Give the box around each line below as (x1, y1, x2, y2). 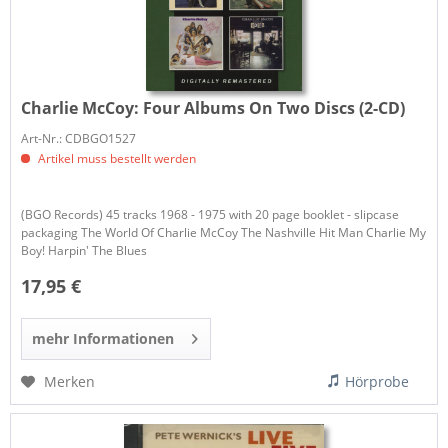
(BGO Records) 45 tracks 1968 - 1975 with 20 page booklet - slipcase (21, 205, 400, 223)
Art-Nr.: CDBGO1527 (21, 129, 137, 147)
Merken (44, 371, 96, 391)
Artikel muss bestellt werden (35, 149, 197, 167)
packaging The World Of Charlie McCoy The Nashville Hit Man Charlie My (21, 223, 427, 241)
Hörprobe (345, 371, 410, 391)
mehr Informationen (32, 328, 175, 348)
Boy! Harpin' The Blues (21, 241, 148, 259)
